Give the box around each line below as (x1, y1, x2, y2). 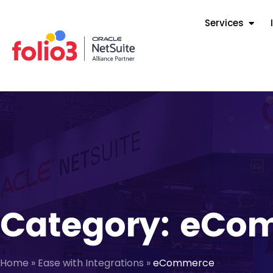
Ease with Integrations (38, 256, 144, 271)
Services (204, 16, 244, 30)
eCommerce (153, 256, 214, 271)
